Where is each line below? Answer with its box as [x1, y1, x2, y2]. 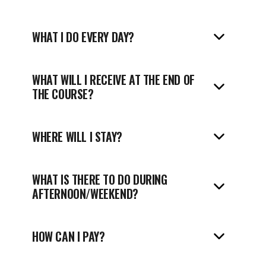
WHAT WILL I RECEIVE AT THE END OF [32, 71, 195, 88]
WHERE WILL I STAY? [32, 128, 122, 145]
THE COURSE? [32, 85, 94, 103]
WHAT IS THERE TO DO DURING [32, 170, 167, 188]
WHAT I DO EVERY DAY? [32, 28, 134, 46]
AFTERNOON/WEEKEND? [32, 185, 138, 202]
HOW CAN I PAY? [32, 227, 105, 245]
